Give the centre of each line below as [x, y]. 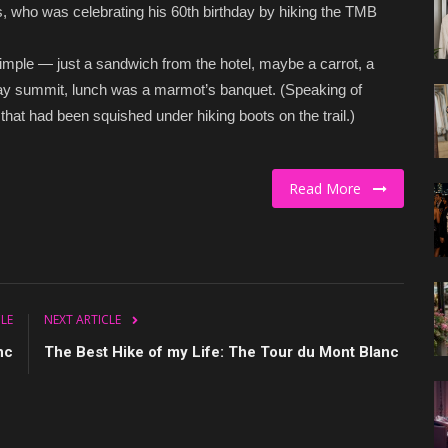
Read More [331, 188]
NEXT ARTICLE [82, 319]
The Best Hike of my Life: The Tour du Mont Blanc [221, 351]
